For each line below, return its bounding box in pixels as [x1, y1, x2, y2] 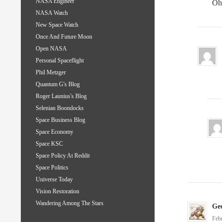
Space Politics [36, 164, 68, 171]
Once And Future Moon [36, 33, 92, 41]
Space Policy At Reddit [36, 152, 90, 160]
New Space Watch [36, 21, 78, 29]
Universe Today [36, 176, 73, 183]
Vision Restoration [36, 188, 79, 195]
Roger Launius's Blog [36, 93, 87, 100]
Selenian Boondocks [36, 105, 84, 112]
